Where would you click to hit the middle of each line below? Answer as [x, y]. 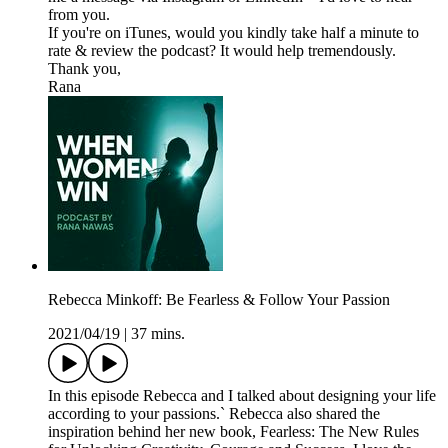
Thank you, [84, 69]
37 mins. [158, 334]
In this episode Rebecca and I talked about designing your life [242, 396]
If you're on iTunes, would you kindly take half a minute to [233, 33]
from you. [79, 15]
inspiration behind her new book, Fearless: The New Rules [233, 432]
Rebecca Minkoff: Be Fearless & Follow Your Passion [219, 300]
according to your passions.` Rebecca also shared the [214, 414]
